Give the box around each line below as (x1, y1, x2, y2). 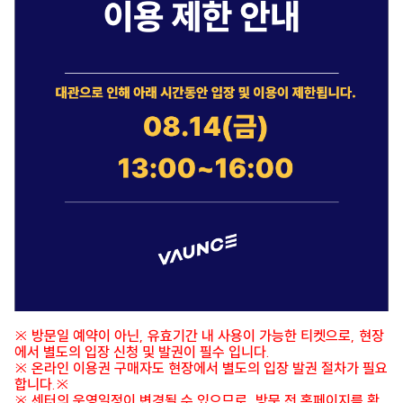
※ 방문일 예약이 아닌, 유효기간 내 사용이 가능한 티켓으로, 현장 (14, 327, 384, 345)
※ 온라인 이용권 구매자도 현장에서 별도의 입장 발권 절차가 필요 (14, 359, 388, 378)
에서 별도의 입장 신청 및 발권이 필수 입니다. (14, 343, 270, 362)
